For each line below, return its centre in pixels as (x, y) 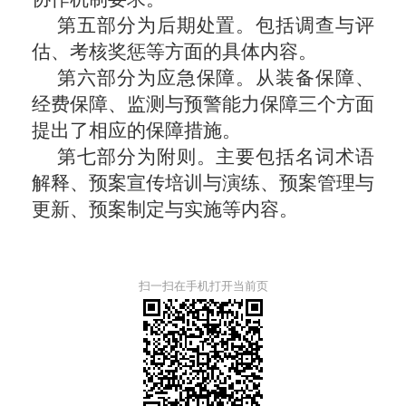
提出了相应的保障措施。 (136, 130)
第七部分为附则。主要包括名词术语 (216, 157)
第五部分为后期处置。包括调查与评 (216, 25)
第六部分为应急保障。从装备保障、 (216, 78)
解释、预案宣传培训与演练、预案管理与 (203, 183)
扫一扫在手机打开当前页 (203, 286)
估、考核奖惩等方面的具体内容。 (174, 52)
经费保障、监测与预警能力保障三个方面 (203, 104)
